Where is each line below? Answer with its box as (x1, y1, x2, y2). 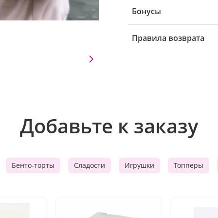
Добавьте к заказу (20, 112, 198, 139)
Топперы (174, 161, 203, 170)
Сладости (74, 161, 105, 170)
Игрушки (125, 161, 154, 170)
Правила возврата (132, 33, 204, 43)
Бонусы (132, 6, 161, 17)
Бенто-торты (12, 161, 54, 170)
